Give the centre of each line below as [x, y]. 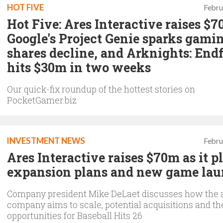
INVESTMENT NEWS [46, 141]
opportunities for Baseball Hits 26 [75, 216]
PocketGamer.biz [42, 100]
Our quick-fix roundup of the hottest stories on [101, 89]
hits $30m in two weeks [79, 67]
